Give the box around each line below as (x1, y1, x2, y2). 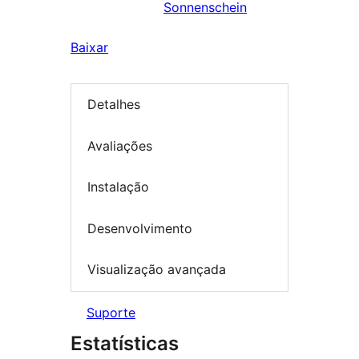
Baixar (71, 39, 108, 55)
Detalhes (87, 96, 140, 113)
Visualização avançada (87, 261, 226, 278)
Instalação (87, 179, 149, 196)
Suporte (87, 304, 135, 321)
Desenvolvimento (87, 220, 192, 236)
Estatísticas (71, 331, 179, 355)
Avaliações (87, 137, 152, 154)
